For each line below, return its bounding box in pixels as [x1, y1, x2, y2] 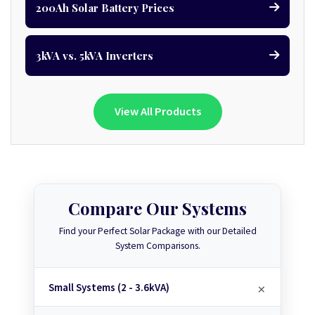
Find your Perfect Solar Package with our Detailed [58, 225, 257, 237]
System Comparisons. [115, 240, 200, 252]
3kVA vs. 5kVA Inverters [36, 48, 153, 63]
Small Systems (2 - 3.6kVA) [49, 280, 169, 294]
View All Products [114, 104, 201, 119]
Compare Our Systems [68, 197, 247, 219]
